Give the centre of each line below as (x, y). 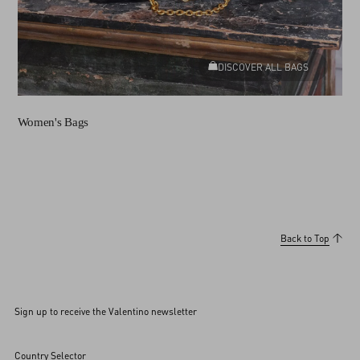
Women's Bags (53, 122)
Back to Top (305, 238)
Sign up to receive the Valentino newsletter (106, 311)
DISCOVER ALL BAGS (264, 67)
